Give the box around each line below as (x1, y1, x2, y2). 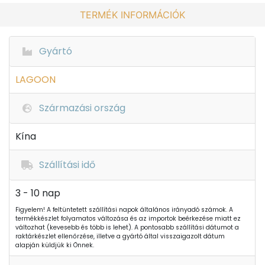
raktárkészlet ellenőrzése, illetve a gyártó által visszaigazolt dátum (15, 232, 225, 241)
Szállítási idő (39, 158, 95, 172)
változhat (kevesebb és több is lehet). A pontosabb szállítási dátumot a (15, 223, 239, 232)
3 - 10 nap (15, 186, 60, 200)
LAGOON (15, 73, 56, 86)
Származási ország (39, 101, 125, 115)
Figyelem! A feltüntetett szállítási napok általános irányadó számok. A (15, 205, 233, 214)
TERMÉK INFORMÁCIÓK (80, 9, 185, 21)
